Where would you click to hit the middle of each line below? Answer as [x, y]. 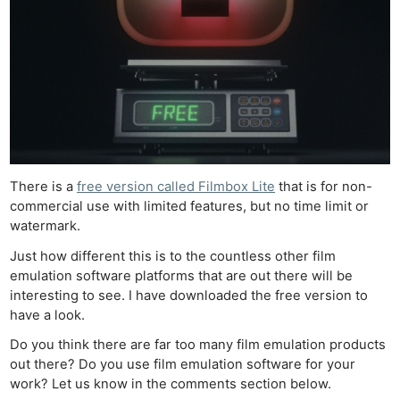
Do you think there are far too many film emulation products [198, 344]
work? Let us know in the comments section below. [171, 383]
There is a [44, 187]
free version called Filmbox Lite [176, 187]
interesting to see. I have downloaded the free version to [189, 295]
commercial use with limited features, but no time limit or [190, 207]
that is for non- [324, 187]
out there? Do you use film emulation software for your [183, 364]
